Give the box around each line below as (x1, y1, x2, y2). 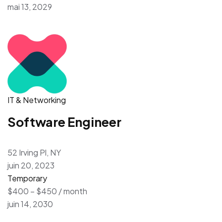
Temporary (7, 172, 47, 183)
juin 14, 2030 (7, 198, 53, 209)
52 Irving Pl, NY (7, 147, 61, 158)
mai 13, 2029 (7, 1, 52, 12)
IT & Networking (7, 94, 66, 105)
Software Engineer (7, 113, 121, 130)
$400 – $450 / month (7, 185, 87, 196)
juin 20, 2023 (7, 160, 55, 170)
